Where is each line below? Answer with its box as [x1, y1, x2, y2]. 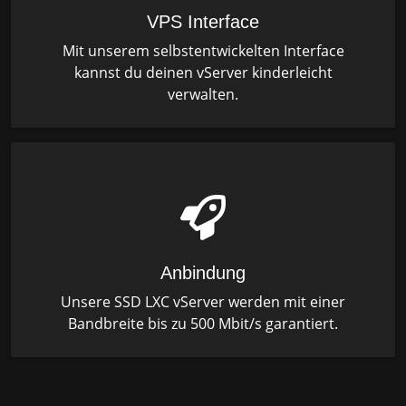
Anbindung [160, 263, 246, 284]
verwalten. [168, 84, 238, 105]
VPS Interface [147, 12, 259, 33]
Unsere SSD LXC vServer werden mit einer [61, 292, 345, 313]
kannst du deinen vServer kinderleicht [73, 63, 333, 83]
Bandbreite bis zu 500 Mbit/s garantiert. [68, 314, 338, 334]
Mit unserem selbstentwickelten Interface [62, 41, 344, 62]
